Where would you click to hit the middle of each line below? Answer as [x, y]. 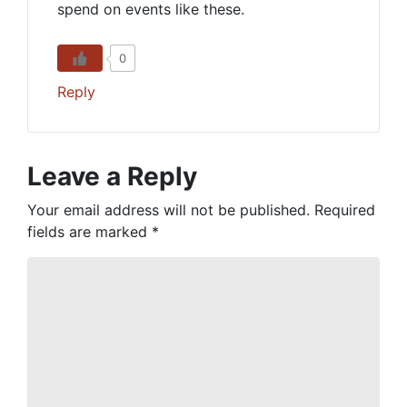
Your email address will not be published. [169, 210]
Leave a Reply [112, 176]
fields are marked [89, 232]
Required [345, 210]
